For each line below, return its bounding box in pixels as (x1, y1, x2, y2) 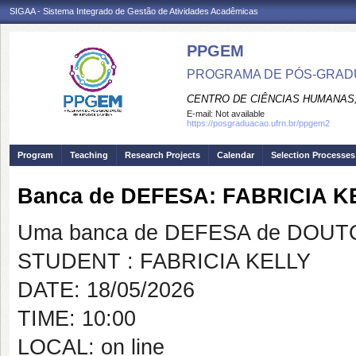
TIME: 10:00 (17, 307, 136, 331)
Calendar (217, 150, 254, 160)
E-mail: (187, 109, 215, 118)
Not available (215, 109, 265, 118)
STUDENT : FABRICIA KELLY (17, 250, 311, 273)
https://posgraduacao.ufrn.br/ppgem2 (187, 118, 330, 128)
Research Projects (125, 150, 200, 160)
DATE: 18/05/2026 (17, 278, 195, 302)
